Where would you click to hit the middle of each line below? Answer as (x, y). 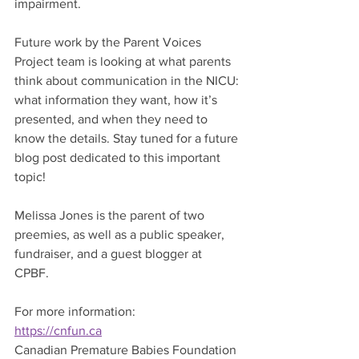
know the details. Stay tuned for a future (128, 138)
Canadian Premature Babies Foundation (125, 350)
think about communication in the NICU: (128, 81)
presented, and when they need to (113, 119)
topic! (30, 177)
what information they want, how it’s (117, 100)
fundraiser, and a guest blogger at (110, 254)
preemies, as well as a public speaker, (121, 234)
